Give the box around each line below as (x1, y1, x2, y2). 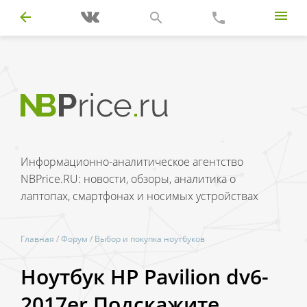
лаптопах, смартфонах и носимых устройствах (21, 188, 258, 204)
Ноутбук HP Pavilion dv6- (21, 262, 269, 291)
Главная (21, 233, 54, 245)
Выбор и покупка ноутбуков (95, 233, 205, 245)
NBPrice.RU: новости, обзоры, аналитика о (21, 171, 236, 186)
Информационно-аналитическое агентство (21, 154, 243, 169)
